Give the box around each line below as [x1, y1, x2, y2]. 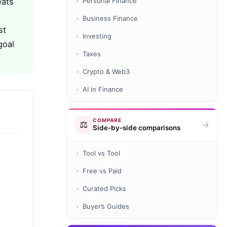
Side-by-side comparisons [93, 124, 180, 132]
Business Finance [83, 14, 138, 23]
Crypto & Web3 [83, 67, 130, 76]
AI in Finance [83, 85, 123, 94]
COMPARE [93, 117, 122, 124]
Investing [83, 32, 111, 41]
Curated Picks [83, 184, 126, 193]
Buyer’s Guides [83, 202, 129, 211]
